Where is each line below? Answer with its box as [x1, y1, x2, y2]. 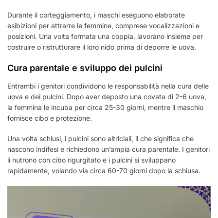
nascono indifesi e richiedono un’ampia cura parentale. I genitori [7, 145, 210, 154]
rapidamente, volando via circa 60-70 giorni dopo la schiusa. [7, 166, 200, 175]
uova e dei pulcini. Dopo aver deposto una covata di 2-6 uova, [7, 92, 206, 101]
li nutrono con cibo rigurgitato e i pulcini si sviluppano [7, 156, 176, 164]
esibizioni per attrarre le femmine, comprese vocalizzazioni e [7, 21, 200, 30]
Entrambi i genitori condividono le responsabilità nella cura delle [7, 82, 209, 91]
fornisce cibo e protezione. [7, 114, 92, 123]
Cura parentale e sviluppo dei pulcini [7, 63, 163, 73]
